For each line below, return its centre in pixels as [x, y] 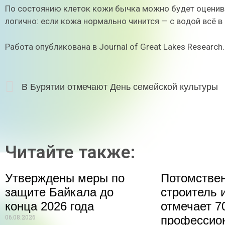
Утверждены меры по [65, 178]
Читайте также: [70, 152]
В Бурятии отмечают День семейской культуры [120, 87]
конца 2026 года [49, 206]
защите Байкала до [59, 192]
